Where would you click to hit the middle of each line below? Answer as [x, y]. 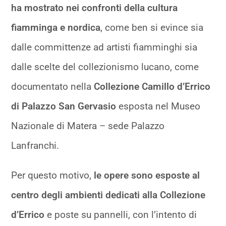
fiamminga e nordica [56, 27]
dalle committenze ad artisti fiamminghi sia [104, 47]
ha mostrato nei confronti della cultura [95, 8]
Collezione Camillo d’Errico [152, 86]
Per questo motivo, [51, 175]
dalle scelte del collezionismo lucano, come [105, 67]
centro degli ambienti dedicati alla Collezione [108, 195]
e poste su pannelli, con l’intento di [121, 214]
